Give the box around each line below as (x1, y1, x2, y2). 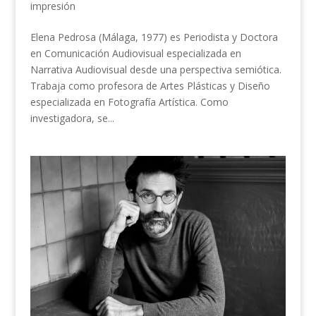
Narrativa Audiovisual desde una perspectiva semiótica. (30, 63, 281, 77)
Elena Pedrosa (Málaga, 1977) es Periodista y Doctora (30, 30, 278, 44)
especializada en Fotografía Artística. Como (30, 95, 229, 109)
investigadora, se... (30, 111, 114, 126)
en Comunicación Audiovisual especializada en (30, 47, 241, 61)
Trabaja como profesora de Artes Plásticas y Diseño (30, 79, 270, 93)
